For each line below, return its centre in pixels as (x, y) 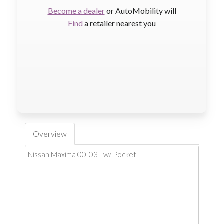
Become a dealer (76, 11)
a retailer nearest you (120, 23)
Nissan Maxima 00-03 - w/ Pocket (82, 154)
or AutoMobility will (140, 11)
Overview (50, 134)
